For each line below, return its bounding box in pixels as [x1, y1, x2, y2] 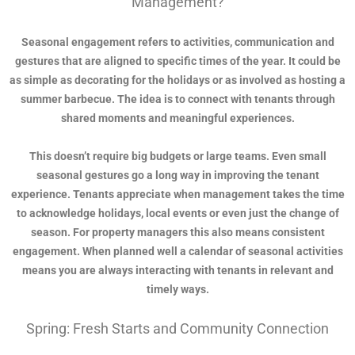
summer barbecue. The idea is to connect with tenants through [20, 93, 335, 106]
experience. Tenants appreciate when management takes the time [10, 188, 345, 201]
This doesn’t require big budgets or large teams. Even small [29, 150, 326, 163]
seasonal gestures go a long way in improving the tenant [36, 169, 319, 182]
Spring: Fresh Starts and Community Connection [26, 320, 329, 338]
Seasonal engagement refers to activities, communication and [21, 36, 334, 49]
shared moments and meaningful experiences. [60, 112, 295, 125]
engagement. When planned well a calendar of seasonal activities [12, 245, 343, 258]
